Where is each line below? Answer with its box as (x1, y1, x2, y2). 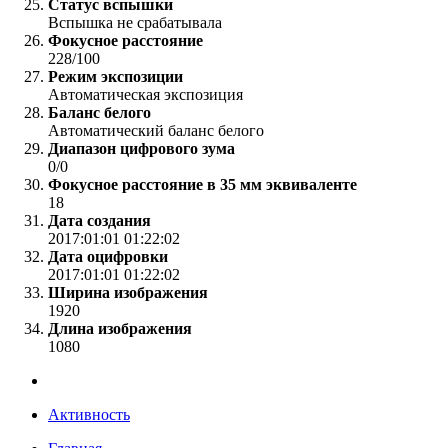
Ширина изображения (48, 284, 208, 302)
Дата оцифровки (48, 248, 168, 266)
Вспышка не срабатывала (48, 14, 222, 32)
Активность (48, 406, 130, 424)
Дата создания (48, 212, 151, 230)
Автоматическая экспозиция (48, 86, 243, 104)
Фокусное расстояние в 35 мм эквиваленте (48, 176, 357, 194)
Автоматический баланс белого (48, 122, 264, 140)
